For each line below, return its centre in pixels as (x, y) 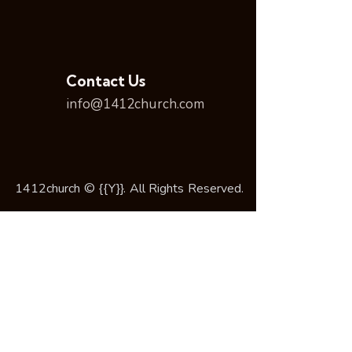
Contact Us (106, 81)
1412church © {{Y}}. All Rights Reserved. (129, 188)
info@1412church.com (136, 104)
